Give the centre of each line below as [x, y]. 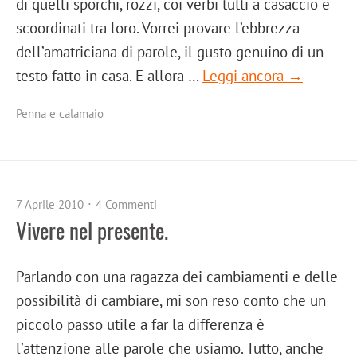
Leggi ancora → [253, 76]
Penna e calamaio [60, 114]
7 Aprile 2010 [50, 205]
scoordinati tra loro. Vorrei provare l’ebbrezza [158, 28]
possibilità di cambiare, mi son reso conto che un [171, 300]
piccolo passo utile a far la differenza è [140, 324]
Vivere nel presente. [92, 231]
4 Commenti [126, 205]
